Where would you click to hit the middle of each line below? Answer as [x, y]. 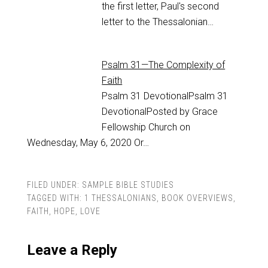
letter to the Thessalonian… [158, 22]
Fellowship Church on [146, 127]
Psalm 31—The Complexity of [164, 65]
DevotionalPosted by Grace [160, 112]
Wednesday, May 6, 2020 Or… [88, 143]
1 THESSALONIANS [120, 198]
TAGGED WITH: [55, 198]
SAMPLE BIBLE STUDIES [128, 185]
